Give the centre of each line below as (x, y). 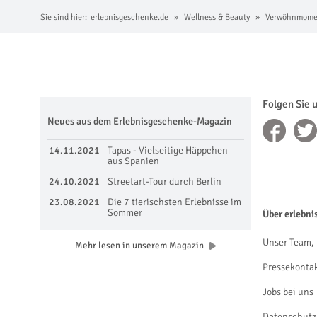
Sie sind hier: (64, 17)
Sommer (125, 213)
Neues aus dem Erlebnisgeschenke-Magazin (140, 121)
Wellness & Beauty (217, 17)
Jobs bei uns (288, 292)
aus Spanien (133, 161)
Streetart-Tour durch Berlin (165, 181)
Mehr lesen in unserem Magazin (139, 245)
